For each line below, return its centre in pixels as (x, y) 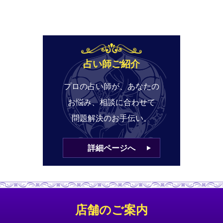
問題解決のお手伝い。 (111, 118)
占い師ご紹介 (111, 64)
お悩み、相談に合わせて (111, 102)
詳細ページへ (111, 148)
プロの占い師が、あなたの (111, 86)
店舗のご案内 (111, 210)
